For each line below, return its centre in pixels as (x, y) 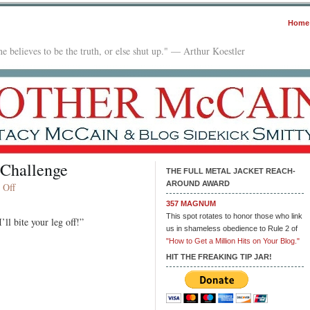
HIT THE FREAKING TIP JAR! (219, 256)
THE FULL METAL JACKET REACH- (231, 171)
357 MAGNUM (191, 203)
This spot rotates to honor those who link (234, 216)
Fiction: (30, 214)
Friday (27, 200)
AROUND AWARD (198, 183)
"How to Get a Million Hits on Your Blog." (233, 240)
